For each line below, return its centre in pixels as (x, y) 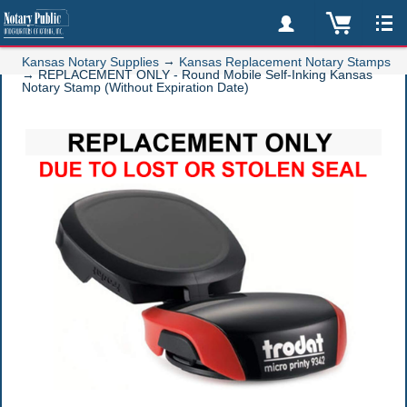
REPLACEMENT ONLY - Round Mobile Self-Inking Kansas (205, 75)
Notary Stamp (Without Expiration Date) (135, 88)
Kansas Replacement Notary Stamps (285, 62)
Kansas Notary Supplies (90, 62)
